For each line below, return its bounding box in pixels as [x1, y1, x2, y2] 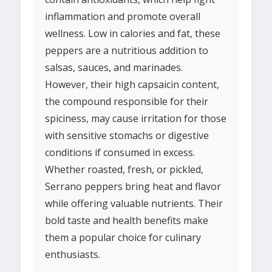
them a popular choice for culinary [45, 231, 201, 245]
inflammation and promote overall [45, 10, 200, 24]
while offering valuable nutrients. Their [45, 197, 223, 211]
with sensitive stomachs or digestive [45, 129, 209, 143]
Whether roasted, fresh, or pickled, [45, 163, 203, 177]
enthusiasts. [45, 248, 100, 262]
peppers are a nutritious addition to [45, 44, 208, 58]
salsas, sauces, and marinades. [45, 61, 183, 75]
